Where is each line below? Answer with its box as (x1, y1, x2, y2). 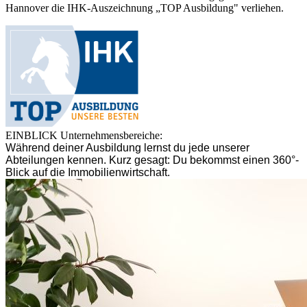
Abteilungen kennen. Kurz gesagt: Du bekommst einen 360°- (5, 154, 299, 167)
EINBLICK (5, 130, 58, 142)
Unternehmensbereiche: (60, 130, 162, 142)
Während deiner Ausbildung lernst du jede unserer (5, 142, 249, 154)
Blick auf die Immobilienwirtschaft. (5, 167, 170, 179)
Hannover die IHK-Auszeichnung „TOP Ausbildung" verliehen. (5, 2, 284, 14)
